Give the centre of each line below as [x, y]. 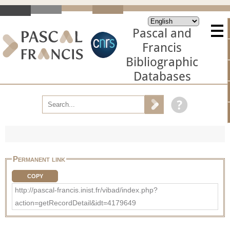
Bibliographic [162, 62]
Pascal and [162, 33]
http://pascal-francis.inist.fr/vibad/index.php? [86, 190]
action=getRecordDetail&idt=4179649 [75, 203]
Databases [162, 76]
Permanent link [39, 159]
